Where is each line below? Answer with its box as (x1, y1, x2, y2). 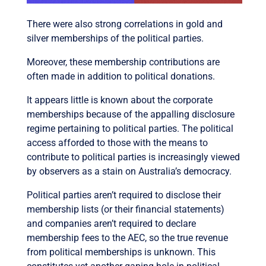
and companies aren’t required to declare (26, 217, 196, 229)
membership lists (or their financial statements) (26, 203, 224, 215)
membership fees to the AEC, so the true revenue (26, 232, 228, 243)
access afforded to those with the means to (26, 137, 208, 148)
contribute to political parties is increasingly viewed (26, 151, 240, 163)
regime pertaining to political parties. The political (26, 122, 233, 134)
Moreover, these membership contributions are (26, 56, 220, 68)
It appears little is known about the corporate (26, 94, 213, 106)
